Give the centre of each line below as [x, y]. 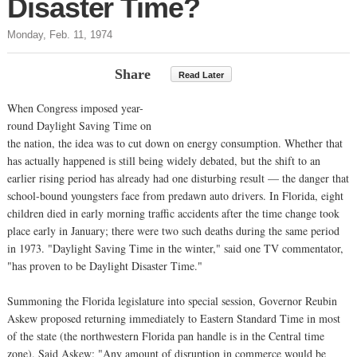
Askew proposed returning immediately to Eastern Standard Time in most [174, 318]
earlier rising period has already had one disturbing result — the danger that [178, 178]
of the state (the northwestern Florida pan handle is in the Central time [166, 335]
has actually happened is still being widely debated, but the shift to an [164, 160]
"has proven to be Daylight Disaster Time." [105, 265]
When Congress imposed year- [75, 108]
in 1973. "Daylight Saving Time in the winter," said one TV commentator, [175, 248]
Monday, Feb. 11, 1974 [60, 34]
